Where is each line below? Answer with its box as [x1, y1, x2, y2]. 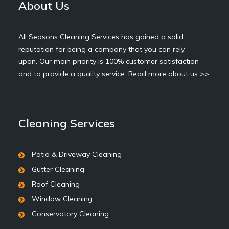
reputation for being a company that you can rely [18, 44, 185, 54]
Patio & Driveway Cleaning [31, 150, 122, 159]
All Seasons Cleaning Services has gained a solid [18, 32, 184, 41]
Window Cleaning [31, 194, 93, 203]
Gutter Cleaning [31, 165, 84, 174]
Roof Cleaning [31, 179, 80, 189]
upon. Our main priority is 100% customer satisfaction [18, 57, 199, 66]
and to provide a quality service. [18, 69, 128, 78]
